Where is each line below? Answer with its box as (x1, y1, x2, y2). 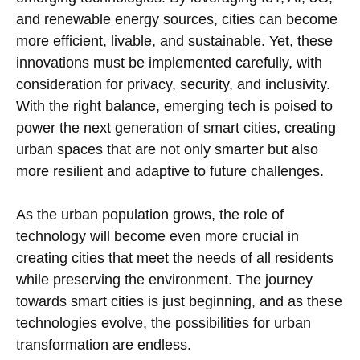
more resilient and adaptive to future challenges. (16, 163, 324, 180)
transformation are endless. (16, 337, 191, 354)
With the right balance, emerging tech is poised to (16, 98, 333, 115)
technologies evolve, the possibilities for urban (16, 315, 311, 332)
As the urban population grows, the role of (16, 207, 284, 223)
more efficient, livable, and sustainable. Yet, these (16, 33, 333, 50)
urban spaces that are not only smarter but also (16, 141, 318, 158)
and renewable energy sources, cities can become (16, 11, 337, 28)
